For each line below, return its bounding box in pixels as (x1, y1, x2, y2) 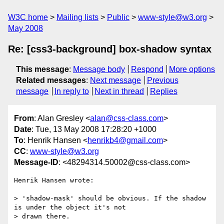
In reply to (54, 87, 89, 95)
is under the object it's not (14, 203, 126, 211)
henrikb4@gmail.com (87, 136, 163, 145)
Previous (146, 76, 178, 84)
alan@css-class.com (90, 114, 163, 123)
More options (169, 65, 215, 73)
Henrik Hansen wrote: (14, 176, 94, 184)
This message (16, 65, 69, 73)
